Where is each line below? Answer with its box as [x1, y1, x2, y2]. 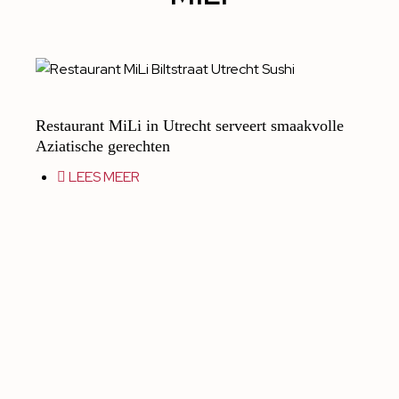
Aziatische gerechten [36, 137, 170, 155]
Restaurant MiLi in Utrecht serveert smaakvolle [36, 117, 344, 134]
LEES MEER [69, 167, 140, 186]
